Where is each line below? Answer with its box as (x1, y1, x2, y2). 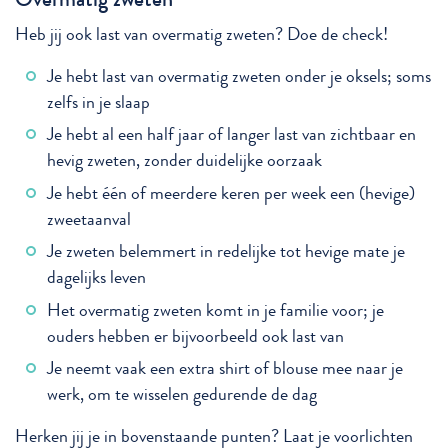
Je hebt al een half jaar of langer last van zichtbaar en (47, 122, 416, 148)
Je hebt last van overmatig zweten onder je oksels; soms (47, 63, 431, 89)
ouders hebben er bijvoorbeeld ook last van (47, 323, 344, 349)
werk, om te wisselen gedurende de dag (47, 381, 317, 407)
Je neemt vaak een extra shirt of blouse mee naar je (47, 355, 403, 381)
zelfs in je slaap (47, 89, 150, 115)
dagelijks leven (47, 265, 146, 291)
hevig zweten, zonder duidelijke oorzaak (47, 148, 322, 174)
